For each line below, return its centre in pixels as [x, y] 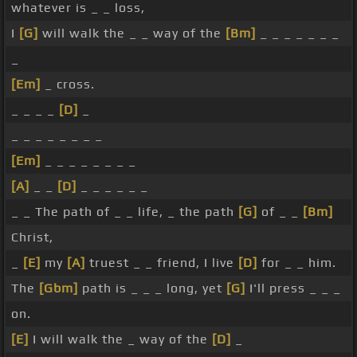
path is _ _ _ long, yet [152, 288]
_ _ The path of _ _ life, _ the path [125, 212]
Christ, [32, 237]
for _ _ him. [297, 263]
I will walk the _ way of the [120, 339]
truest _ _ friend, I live [162, 263]
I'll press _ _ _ [293, 288]
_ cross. [68, 84]
